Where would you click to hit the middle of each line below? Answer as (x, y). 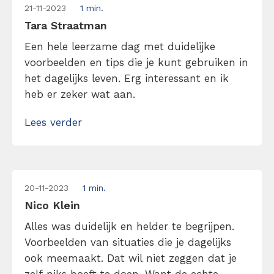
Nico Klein (52, 205)
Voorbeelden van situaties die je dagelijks (128, 242)
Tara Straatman (66, 25)
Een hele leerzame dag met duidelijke (120, 46)
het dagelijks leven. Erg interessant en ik (127, 78)
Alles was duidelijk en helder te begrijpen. (129, 226)
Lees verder (53, 122)
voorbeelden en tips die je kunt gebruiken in (136, 62)
